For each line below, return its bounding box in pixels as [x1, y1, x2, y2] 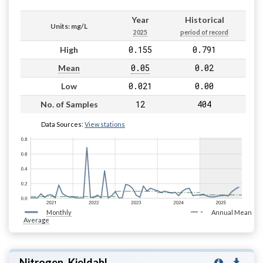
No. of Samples [40, 99, 98, 109]
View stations [85, 120, 125, 128]
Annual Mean [211, 208, 252, 216]
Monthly [46, 208, 72, 216]
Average [23, 215, 49, 224]
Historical [184, 14, 224, 25]
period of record [180, 28, 228, 36]
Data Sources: [41, 120, 85, 128]
